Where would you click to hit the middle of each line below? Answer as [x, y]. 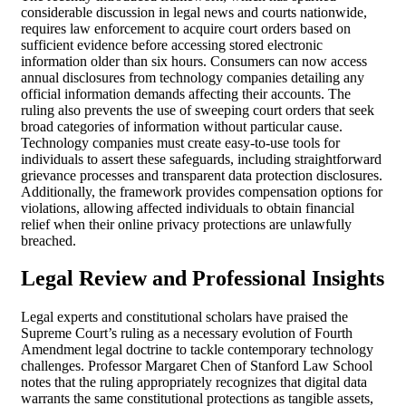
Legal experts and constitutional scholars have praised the [184, 317]
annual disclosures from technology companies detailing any [193, 77]
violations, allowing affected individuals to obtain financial [188, 208]
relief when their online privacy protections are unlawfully [186, 224]
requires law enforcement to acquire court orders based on [186, 28]
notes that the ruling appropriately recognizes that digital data [194, 382]
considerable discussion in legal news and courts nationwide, [194, 12]
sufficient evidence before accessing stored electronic [172, 44]
